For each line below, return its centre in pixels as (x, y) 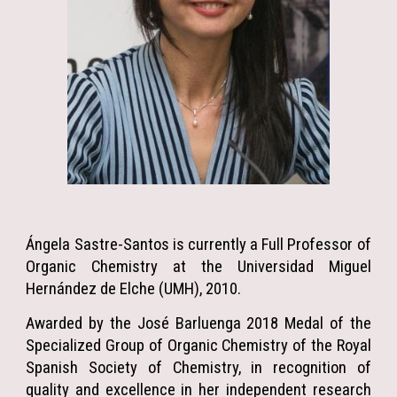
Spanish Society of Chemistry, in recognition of (198, 368)
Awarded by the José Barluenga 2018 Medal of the (198, 324)
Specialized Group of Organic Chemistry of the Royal (198, 346)
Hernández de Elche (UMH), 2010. (137, 289)
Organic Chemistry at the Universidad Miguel (198, 267)
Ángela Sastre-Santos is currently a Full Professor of (198, 245)
